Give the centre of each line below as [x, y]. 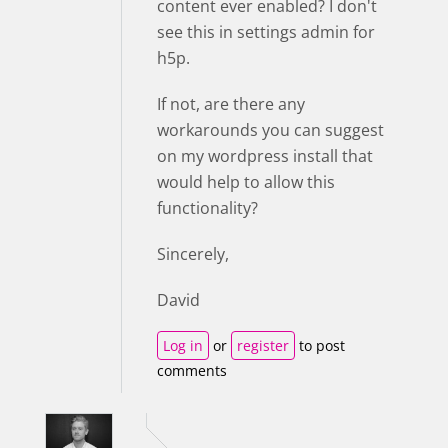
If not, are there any [231, 103]
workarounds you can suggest [270, 129]
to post [320, 345]
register [263, 345]
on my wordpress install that [265, 155]
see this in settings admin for [266, 31]
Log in [183, 345]
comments [192, 370]
